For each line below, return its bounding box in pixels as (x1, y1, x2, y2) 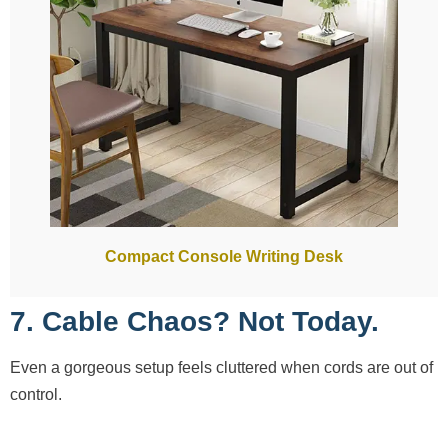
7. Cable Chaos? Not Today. (10, 305, 379, 337)
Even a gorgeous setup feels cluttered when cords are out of (10, 358, 433, 376)
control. (10, 385, 62, 403)
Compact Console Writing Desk (105, 247, 343, 265)
